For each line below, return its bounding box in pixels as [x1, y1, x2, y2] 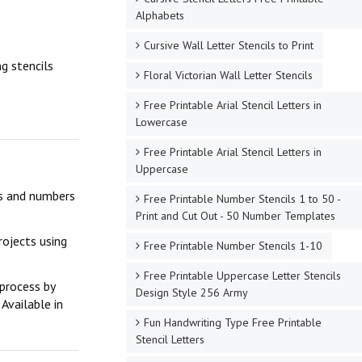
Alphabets [135, 8, 184, 23]
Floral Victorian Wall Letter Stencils [143, 68, 313, 82]
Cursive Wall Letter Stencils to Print [143, 38, 314, 53]
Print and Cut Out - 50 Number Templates [135, 208, 335, 223]
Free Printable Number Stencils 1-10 [143, 238, 322, 253]
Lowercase [135, 115, 187, 129]
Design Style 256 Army [135, 285, 248, 300]
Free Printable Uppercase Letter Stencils [143, 268, 341, 283]
